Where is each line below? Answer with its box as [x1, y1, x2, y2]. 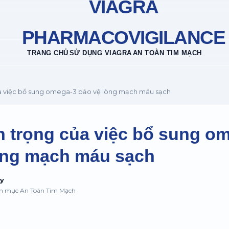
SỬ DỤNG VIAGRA [69, 49, 132, 57]
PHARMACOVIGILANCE [21, 27, 225, 48]
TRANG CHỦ [27, 49, 68, 57]
